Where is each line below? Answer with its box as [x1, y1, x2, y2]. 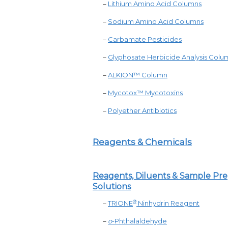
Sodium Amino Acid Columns [108, 17, 204, 25]
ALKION [108, 71, 133, 79]
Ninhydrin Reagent [136, 199, 199, 207]
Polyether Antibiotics [108, 106, 177, 115]
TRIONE [108, 199, 133, 207]
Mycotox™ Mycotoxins [108, 89, 183, 97]
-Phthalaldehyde [112, 217, 167, 225]
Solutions [93, 182, 131, 191]
